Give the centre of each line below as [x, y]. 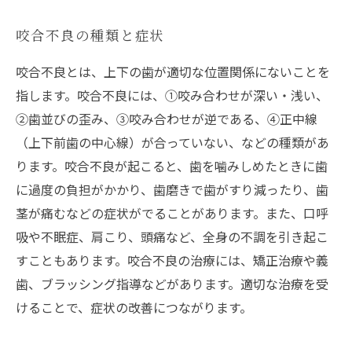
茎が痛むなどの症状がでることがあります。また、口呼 [172, 213]
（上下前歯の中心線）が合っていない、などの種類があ [172, 143]
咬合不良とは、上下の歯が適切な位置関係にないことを [173, 72]
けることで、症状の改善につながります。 [134, 308]
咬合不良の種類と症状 [90, 35]
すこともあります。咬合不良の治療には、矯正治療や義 [172, 260]
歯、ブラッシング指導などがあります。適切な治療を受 [172, 284]
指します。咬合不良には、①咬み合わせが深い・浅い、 [172, 95]
